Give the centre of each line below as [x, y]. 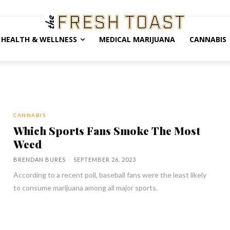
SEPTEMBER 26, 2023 [105, 159]
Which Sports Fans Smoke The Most [107, 130]
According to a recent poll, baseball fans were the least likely [110, 175]
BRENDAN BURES [40, 159]
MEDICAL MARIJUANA [137, 39]
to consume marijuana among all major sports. [86, 188]
